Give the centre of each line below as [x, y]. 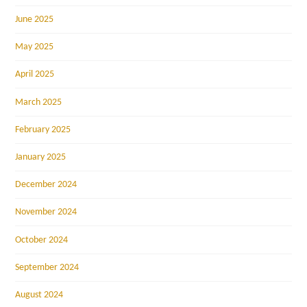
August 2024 [39, 295]
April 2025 [35, 75]
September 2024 [47, 267]
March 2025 [39, 102]
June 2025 [35, 20]
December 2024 [46, 185]
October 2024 [42, 240]
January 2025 [41, 157]
